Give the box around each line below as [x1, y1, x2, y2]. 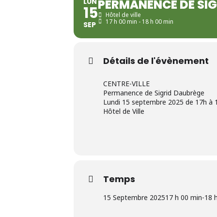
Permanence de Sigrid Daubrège [103, 88, 204, 98]
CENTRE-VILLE [103, 79, 150, 89]
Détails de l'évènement [103, 55, 209, 67]
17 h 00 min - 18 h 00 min [106, 17, 173, 26]
